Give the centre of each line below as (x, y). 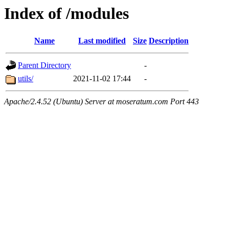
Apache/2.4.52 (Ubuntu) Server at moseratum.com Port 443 (101, 102)
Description (169, 41)
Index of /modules (66, 13)
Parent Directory (44, 65)
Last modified (102, 41)
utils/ (26, 79)
